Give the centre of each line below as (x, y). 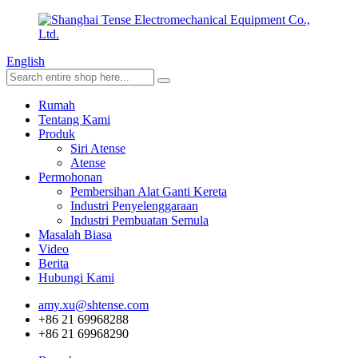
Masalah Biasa (75, 235)
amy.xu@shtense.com (93, 305)
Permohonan (70, 177)
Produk (57, 134)
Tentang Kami (74, 119)
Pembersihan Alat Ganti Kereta (149, 191)
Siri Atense (98, 148)
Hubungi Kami (76, 278)
